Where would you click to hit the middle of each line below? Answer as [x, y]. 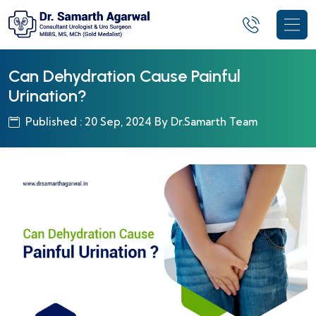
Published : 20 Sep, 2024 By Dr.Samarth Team [141, 122]
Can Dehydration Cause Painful [124, 76]
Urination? [48, 96]
